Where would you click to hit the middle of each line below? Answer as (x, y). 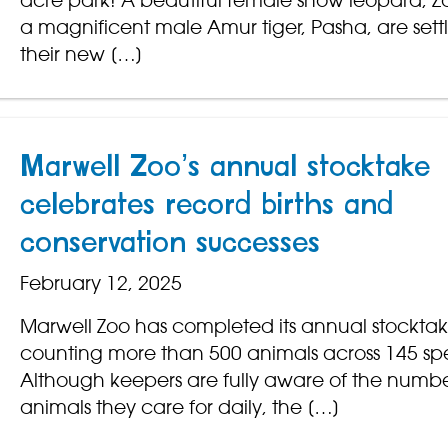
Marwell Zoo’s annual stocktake (224, 167)
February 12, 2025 (100, 283)
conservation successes (169, 243)
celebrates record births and (206, 205)
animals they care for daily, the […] (179, 407)
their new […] (81, 54)
